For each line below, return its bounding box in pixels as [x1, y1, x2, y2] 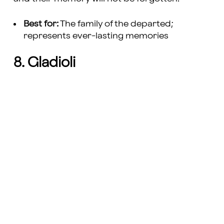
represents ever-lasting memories [23, 31, 168, 40]
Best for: [23, 19, 58, 28]
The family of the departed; [58, 19, 173, 28]
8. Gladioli [13, 56, 75, 70]
